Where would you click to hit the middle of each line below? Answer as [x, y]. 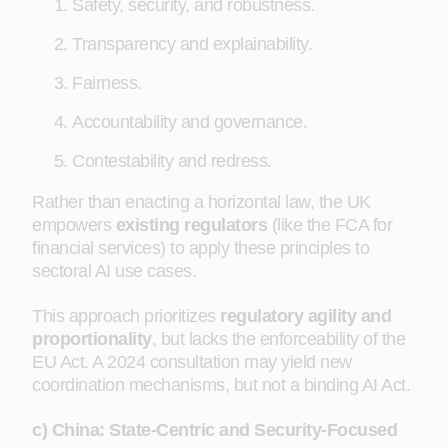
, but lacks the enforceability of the [278, 339]
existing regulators [191, 225]
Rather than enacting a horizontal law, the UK [201, 202]
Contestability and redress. [172, 161]
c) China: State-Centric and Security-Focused [214, 430]
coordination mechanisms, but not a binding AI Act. [221, 385]
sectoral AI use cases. [114, 271]
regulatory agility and [305, 316]
